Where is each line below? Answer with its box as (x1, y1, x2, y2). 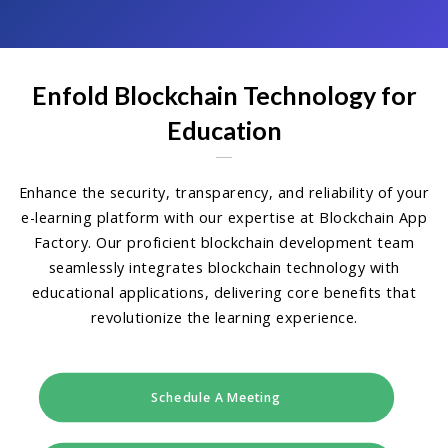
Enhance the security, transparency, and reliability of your (18, 183, 430, 202)
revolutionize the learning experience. (90, 308, 358, 327)
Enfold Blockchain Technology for (31, 80, 417, 110)
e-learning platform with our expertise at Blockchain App (21, 208, 427, 227)
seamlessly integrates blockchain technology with (48, 258, 400, 277)
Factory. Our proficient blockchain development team (33, 233, 415, 252)
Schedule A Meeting (150, 389, 282, 406)
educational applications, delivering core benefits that (31, 283, 417, 302)
